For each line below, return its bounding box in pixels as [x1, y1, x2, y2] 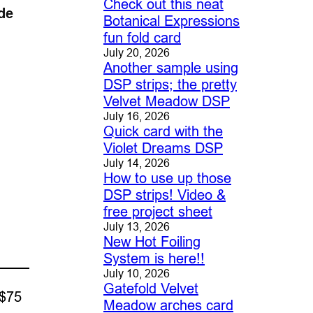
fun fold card [103, 29, 181, 46]
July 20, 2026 [103, 46, 170, 59]
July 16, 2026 [103, 110, 170, 123]
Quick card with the [103, 123, 223, 140]
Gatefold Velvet [103, 280, 198, 297]
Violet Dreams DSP [103, 140, 223, 156]
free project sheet [103, 203, 212, 220]
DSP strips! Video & [103, 187, 226, 203]
